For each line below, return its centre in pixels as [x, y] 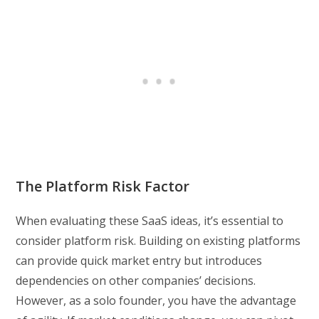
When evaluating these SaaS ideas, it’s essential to [150, 221]
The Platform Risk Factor [103, 187]
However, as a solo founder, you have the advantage [156, 301]
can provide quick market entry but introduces [139, 261]
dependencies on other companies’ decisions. [136, 281]
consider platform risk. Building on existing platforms [158, 241]
